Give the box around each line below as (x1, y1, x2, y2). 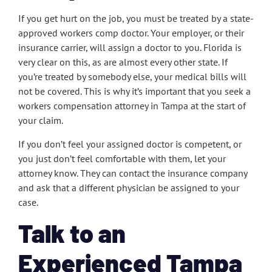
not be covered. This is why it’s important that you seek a (18, 85, 251, 98)
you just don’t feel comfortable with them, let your (18, 152, 226, 165)
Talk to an (18, 217, 126, 248)
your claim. (18, 114, 65, 127)
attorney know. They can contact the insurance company (18, 166, 247, 179)
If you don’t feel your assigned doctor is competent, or (18, 137, 242, 150)
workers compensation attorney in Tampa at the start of (18, 100, 246, 112)
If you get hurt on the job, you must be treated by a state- (18, 12, 254, 25)
